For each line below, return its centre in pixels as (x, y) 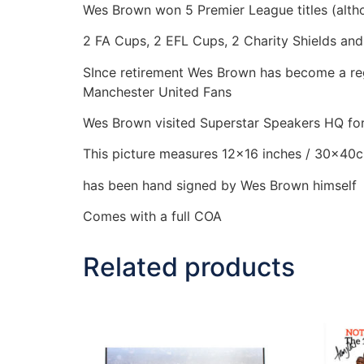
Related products (189, 267)
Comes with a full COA (152, 217)
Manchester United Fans (157, 91)
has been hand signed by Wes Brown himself (220, 185)
